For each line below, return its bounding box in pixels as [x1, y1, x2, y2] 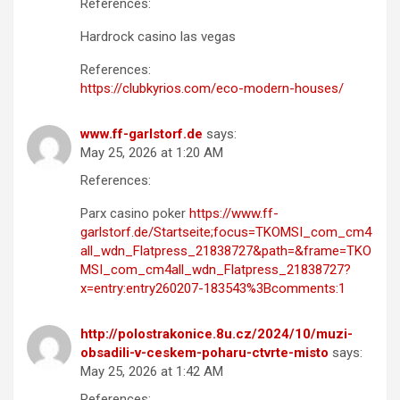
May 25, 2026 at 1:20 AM [80, 144, 223, 161]
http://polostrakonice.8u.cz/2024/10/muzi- [80, 325, 353, 342]
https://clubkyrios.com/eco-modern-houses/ [80, 79, 344, 96]
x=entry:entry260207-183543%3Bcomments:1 [80, 279, 346, 296]
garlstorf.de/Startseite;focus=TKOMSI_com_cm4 [80, 223, 371, 240]
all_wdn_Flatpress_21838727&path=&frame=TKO [80, 242, 371, 259]
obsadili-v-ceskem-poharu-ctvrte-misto [80, 344, 329, 361]
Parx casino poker [80, 204, 189, 221]
